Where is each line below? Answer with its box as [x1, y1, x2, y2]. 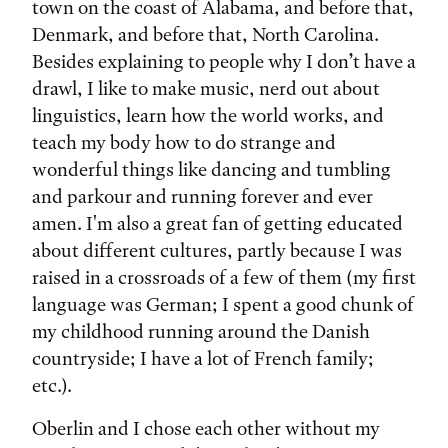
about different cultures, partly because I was [32, 239, 402, 262]
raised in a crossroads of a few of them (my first [32, 266, 416, 289]
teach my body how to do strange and [32, 131, 336, 154]
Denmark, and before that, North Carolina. [32, 23, 379, 46]
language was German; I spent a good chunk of [32, 293, 414, 316]
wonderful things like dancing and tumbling [32, 158, 391, 181]
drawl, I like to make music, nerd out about [32, 77, 380, 100]
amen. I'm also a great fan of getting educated [32, 212, 403, 235]
